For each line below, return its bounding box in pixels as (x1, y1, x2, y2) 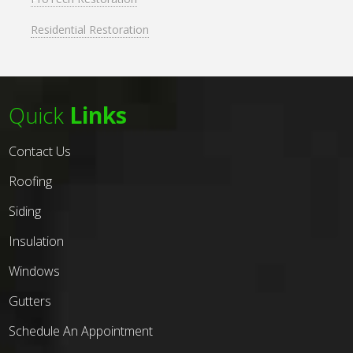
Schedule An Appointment (9, 322, 154, 340)
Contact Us (9, 143, 72, 161)
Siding (9, 203, 42, 221)
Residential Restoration (30, 22, 149, 38)
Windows (9, 262, 61, 281)
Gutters (9, 292, 52, 310)
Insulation (9, 232, 65, 251)
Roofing (9, 173, 53, 191)
